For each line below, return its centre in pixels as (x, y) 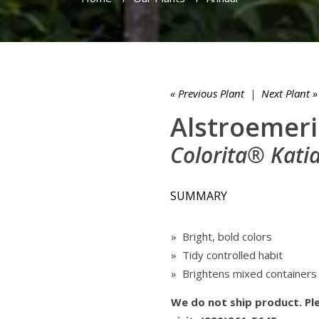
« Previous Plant (207, 93)
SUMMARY (199, 196)
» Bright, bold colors (221, 236)
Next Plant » (289, 93)
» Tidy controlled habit (227, 255)
